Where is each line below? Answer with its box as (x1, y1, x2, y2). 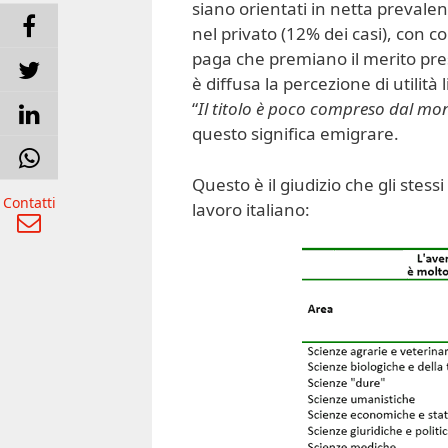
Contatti (2, 192, 56, 211)
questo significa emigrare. (192, 122, 399, 146)
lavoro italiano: (192, 197, 310, 221)
